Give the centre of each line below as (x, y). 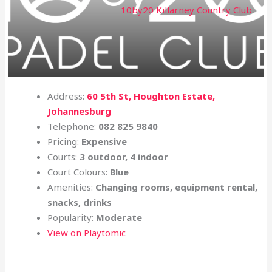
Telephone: (73, 127)
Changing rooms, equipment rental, (177, 187)
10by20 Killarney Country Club (186, 9)
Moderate (119, 218)
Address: (67, 96)
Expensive (104, 142)
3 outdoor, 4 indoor (124, 157)
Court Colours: (79, 172)
